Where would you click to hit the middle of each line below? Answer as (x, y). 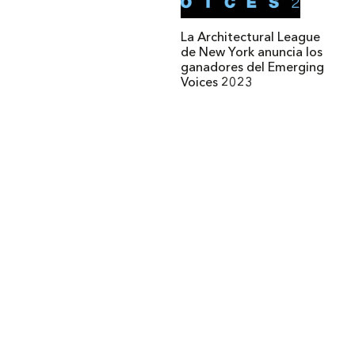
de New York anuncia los (252, 53)
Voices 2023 (217, 84)
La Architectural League (251, 38)
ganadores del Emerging (253, 69)
